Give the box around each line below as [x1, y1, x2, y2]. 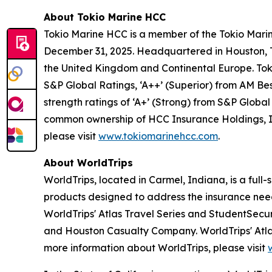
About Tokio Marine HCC [44, 11, 166, 23]
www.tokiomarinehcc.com [98, 130, 218, 142]
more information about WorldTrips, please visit [44, 242, 268, 254]
